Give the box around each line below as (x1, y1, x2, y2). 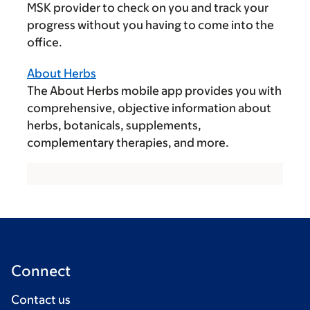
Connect (11, 262, 71, 280)
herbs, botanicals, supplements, (27, 118, 201, 132)
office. (27, 35, 62, 49)
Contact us (11, 293, 71, 307)
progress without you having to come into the (27, 18, 274, 32)
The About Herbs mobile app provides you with (27, 84, 282, 98)
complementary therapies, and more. (27, 136, 229, 149)
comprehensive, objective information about (27, 101, 271, 115)
